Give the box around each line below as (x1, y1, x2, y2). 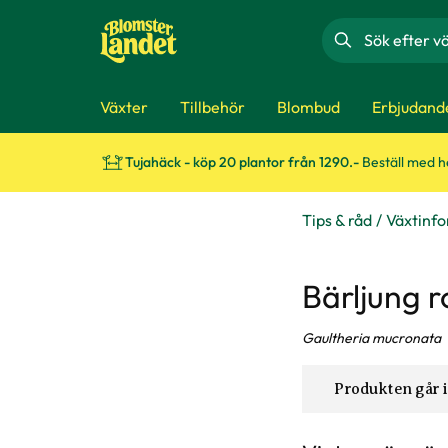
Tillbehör (180, 96, 245, 117)
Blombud (277, 96, 340, 117)
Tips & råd (302, 210, 372, 230)
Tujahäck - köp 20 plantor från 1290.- (125, 153, 362, 171)
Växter (100, 96, 148, 117)
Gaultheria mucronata (302, 329, 441, 347)
